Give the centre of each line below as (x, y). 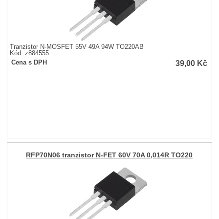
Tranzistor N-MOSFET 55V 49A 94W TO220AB (77, 47)
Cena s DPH (29, 62)
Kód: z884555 (30, 53)
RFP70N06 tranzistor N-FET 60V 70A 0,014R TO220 (109, 155)
